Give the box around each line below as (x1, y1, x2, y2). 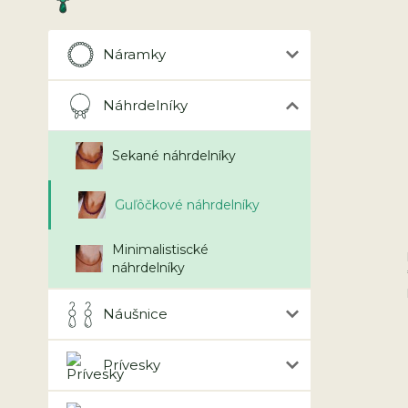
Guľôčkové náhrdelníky (115, 197, 260, 213)
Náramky (103, 46, 166, 63)
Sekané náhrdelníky (112, 148, 236, 164)
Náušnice (103, 305, 168, 322)
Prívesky (103, 356, 160, 373)
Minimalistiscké (112, 241, 209, 258)
